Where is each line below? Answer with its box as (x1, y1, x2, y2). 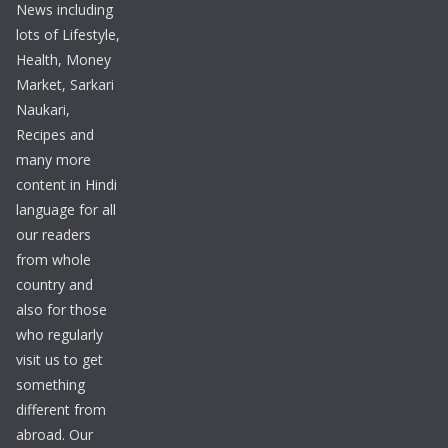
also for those (16, 300, 107, 320)
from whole (16, 250, 91, 270)
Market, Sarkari (16, 75, 114, 95)
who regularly (16, 325, 103, 345)
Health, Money (16, 50, 111, 70)
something (16, 375, 85, 395)
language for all (16, 200, 116, 220)
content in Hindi (16, 175, 117, 195)
